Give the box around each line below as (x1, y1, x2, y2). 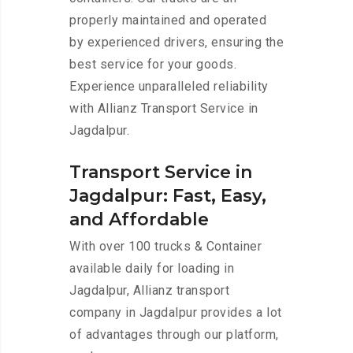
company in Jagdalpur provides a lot (69, 305, 282, 321)
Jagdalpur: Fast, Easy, (69, 185, 266, 207)
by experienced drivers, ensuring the (69, 35, 284, 50)
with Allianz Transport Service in (69, 101, 258, 117)
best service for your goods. (69, 57, 236, 72)
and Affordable (69, 209, 209, 231)
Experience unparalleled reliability (69, 79, 269, 95)
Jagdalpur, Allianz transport (69, 283, 229, 299)
